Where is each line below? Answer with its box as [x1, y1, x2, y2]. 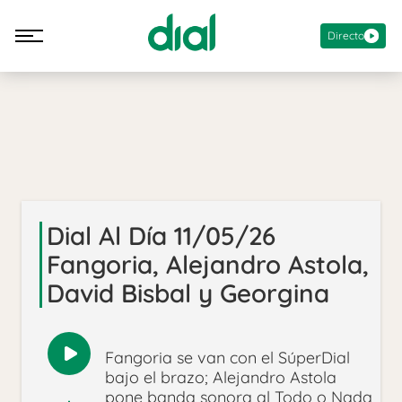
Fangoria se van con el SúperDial [105, 347, 350, 369]
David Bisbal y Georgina [47, 277, 329, 310]
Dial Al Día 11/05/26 [47, 220, 275, 252]
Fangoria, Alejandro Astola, [47, 249, 369, 281]
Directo [328, 28, 364, 42]
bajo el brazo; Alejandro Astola [105, 367, 336, 389]
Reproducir [67, 352, 151, 373]
